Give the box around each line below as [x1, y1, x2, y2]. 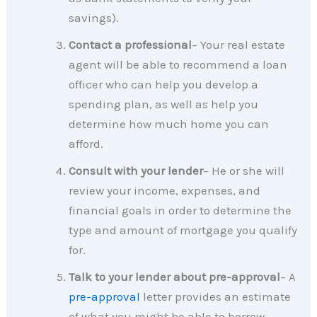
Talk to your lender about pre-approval [69, 270, 281, 284]
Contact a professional [69, 38, 192, 52]
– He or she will [203, 163, 285, 178]
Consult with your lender [69, 163, 204, 178]
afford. [69, 137, 104, 151]
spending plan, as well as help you [69, 97, 259, 112]
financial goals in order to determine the [69, 203, 292, 218]
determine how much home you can [69, 117, 270, 132]
